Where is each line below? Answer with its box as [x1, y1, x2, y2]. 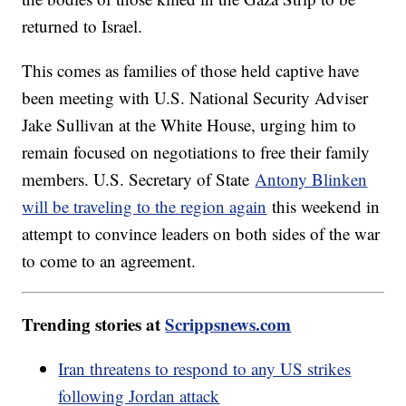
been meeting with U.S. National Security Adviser [22, 85, 369, 109]
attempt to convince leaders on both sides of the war [22, 221, 381, 245]
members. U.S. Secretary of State [22, 167, 256, 190]
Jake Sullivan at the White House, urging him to [22, 112, 357, 136]
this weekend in [266, 194, 381, 217]
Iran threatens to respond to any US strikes [58, 356, 352, 380]
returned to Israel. [22, 14, 143, 37]
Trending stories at [22, 311, 166, 336]
